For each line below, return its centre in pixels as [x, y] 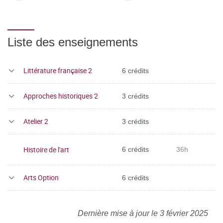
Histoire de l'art [46, 149]
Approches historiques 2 [61, 96]
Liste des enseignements [73, 42]
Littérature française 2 [58, 70]
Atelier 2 [36, 121]
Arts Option [41, 177]
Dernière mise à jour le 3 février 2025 [143, 213]
